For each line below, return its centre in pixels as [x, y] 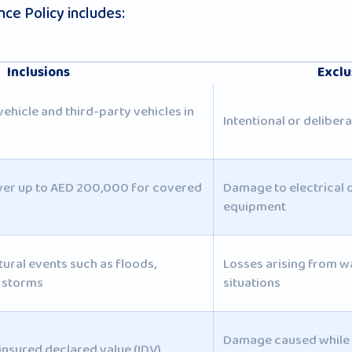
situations [251, 282]
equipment [254, 206]
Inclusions [38, 72]
